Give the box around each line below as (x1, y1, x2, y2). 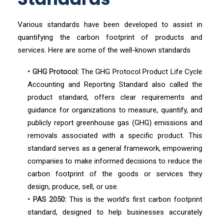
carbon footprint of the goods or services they (27, 169, 202, 178)
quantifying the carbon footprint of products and (18, 33, 202, 42)
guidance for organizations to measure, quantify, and (27, 106, 202, 114)
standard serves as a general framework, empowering (27, 144, 202, 153)
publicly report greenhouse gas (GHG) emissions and (27, 118, 202, 127)
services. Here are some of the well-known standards (18, 46, 191, 55)
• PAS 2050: (27, 195, 66, 204)
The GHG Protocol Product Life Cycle (79, 67, 202, 76)
